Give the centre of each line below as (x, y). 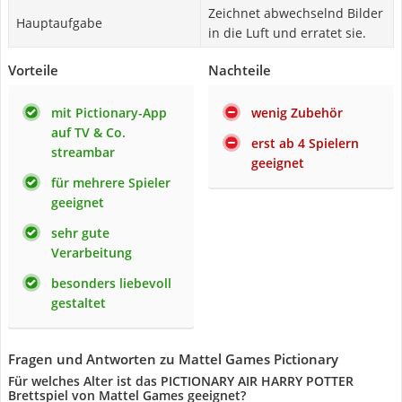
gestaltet (79, 303)
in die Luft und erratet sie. (287, 33)
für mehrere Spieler (111, 183)
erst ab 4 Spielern (305, 143)
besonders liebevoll (111, 283)
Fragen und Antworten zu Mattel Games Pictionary (173, 359)
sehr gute (80, 233)
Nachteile (240, 70)
